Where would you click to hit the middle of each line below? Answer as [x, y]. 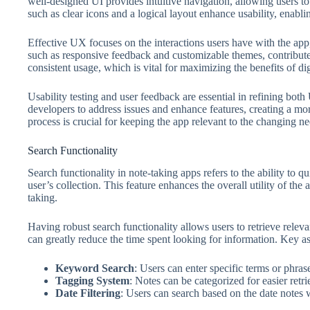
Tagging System [92, 281]
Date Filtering [88, 293]
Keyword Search [95, 268]
